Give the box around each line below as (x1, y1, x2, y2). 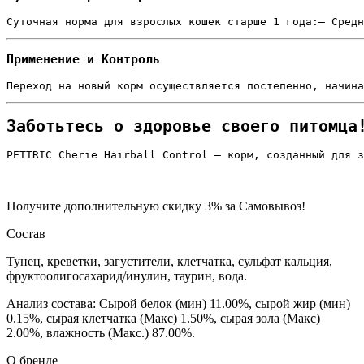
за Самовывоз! (222, 199, 305, 214)
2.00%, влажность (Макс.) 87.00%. (6, 326, 195, 340)
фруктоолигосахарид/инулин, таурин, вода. (6, 269, 247, 284)
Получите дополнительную (6, 199, 162, 214)
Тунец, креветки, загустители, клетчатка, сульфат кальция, (6, 254, 332, 269)
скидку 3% (162, 199, 222, 214)
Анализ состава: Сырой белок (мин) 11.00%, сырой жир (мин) (6, 297, 350, 311)
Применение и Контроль (6, 52, 160, 67)
